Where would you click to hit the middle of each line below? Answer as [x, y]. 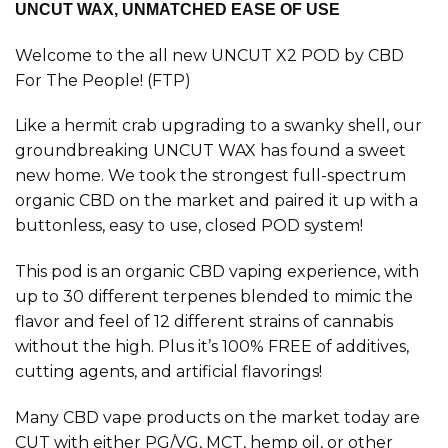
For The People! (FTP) [103, 80]
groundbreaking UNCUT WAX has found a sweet [210, 151]
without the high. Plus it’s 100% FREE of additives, [212, 347]
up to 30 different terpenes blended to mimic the [214, 297]
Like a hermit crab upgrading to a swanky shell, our [218, 126]
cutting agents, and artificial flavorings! [168, 372]
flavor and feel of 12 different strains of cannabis [204, 322]
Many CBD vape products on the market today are [217, 418]
